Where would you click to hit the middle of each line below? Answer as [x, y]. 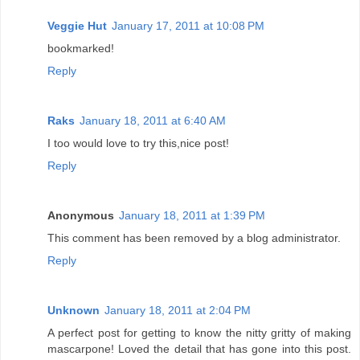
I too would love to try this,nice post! [138, 143]
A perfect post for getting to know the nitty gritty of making [199, 333]
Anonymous [81, 216]
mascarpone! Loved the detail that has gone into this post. [199, 349]
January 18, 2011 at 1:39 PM [192, 216]
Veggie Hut [77, 26]
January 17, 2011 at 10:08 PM [188, 26]
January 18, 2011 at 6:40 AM [153, 121]
